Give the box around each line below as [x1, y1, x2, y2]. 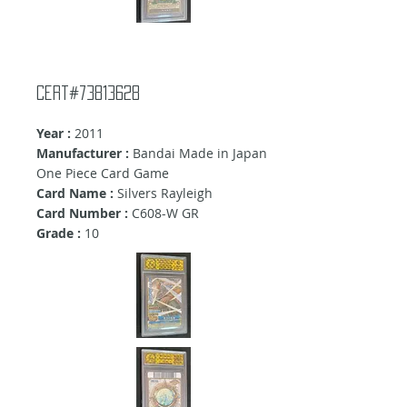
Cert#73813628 [36, 85, 140, 101]
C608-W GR [128, 204, 199, 223]
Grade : [36, 224, 81, 243]
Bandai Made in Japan [129, 144, 267, 163]
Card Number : [36, 204, 128, 223]
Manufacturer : [36, 144, 129, 163]
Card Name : [36, 184, 117, 203]
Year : [36, 124, 71, 143]
